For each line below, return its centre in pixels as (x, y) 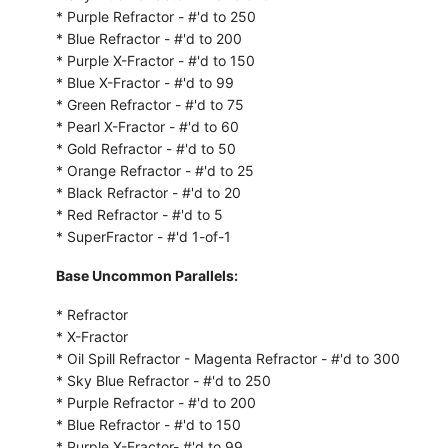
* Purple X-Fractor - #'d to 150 (155, 60)
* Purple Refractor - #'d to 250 (155, 16)
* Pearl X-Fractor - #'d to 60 (147, 126)
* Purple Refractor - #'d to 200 (155, 402)
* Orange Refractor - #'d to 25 (154, 170)
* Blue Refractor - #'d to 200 (148, 38)
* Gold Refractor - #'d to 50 (145, 148)
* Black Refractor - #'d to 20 (148, 192)
